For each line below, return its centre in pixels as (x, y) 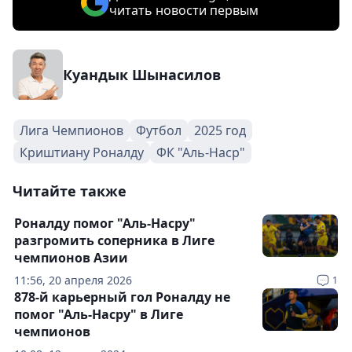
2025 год (220, 130)
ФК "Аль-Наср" (201, 152)
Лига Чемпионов (71, 130)
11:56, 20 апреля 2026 (73, 280)
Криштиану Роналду (82, 152)
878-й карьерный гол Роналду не (122, 297)
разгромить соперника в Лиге (114, 240)
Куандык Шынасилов (142, 75)
